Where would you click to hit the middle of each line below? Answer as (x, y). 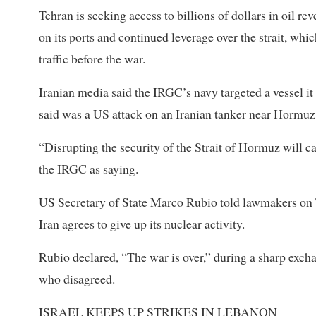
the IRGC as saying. (89, 169)
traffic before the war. (92, 59)
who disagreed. (77, 279)
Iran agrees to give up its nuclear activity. (142, 224)
